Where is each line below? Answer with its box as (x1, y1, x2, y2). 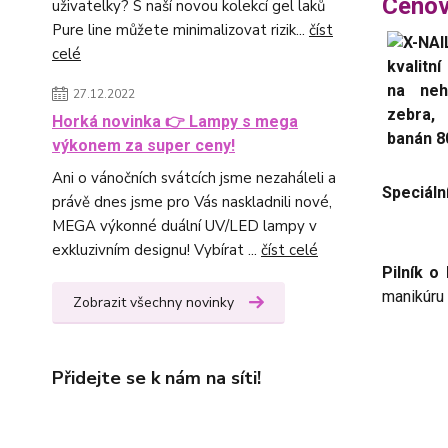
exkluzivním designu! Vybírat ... (52, 240, 261, 260)
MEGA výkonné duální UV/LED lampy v (52, 216, 317, 236)
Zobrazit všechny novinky (73, 293, 234, 312)
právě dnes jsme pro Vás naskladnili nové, (52, 192, 332, 212)
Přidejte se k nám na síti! (52, 366, 261, 390)
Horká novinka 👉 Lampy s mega (52, 112, 298, 131)
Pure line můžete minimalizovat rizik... (52, 20, 309, 40)
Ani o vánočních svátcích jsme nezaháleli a (52, 168, 336, 188)
